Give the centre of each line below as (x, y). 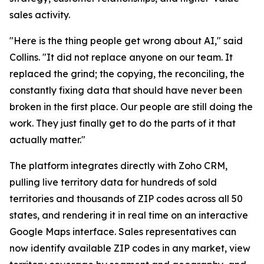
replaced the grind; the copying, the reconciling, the (127, 74)
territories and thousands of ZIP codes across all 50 (126, 199)
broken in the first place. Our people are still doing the (131, 107)
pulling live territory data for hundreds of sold (113, 182)
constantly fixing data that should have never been (126, 90)
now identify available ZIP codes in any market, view (130, 248)
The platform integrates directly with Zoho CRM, (118, 166)
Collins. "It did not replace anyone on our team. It (121, 57)
